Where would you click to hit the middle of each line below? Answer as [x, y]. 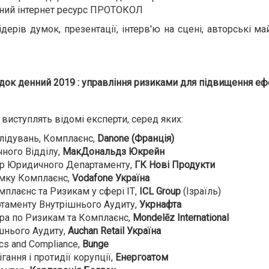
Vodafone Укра [104, 178]
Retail [112, 231]
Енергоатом [142, 257]
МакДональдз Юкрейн [113, 152]
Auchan [83, 231]
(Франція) [152, 138]
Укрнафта [160, 204]
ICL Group [160, 191]
